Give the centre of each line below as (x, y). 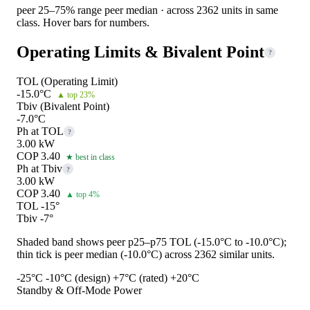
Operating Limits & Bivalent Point (140, 52)
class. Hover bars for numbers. (83, 23)
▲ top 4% (83, 195)
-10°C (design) (78, 278)
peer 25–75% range (61, 10)
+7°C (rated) (140, 278)
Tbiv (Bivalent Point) (63, 107)
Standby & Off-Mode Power (79, 291)
